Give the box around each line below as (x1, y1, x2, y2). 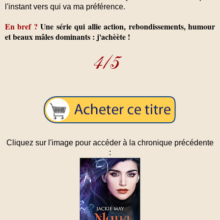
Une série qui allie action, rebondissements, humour (37, 20, 216, 32)
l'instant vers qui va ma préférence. (5, 2, 127, 11)
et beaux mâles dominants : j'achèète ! (5, 30, 130, 42)
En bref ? (5, 20, 38, 32)
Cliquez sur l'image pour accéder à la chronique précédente (6, 138, 214, 147)
